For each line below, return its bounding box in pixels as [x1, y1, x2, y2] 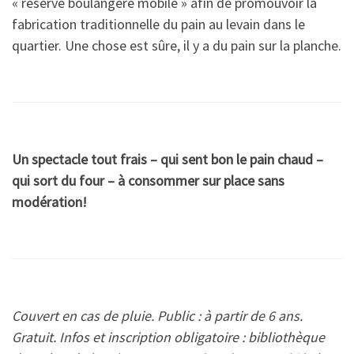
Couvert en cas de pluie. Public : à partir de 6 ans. [12, 307, 303, 326]
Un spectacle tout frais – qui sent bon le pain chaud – [12, 150, 323, 169]
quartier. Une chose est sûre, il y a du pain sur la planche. [12, 36, 341, 55]
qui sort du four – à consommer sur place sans [12, 171, 284, 190]
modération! [12, 193, 87, 212]
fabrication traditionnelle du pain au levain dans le [12, 15, 305, 34]
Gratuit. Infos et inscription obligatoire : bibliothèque [12, 328, 325, 347]
